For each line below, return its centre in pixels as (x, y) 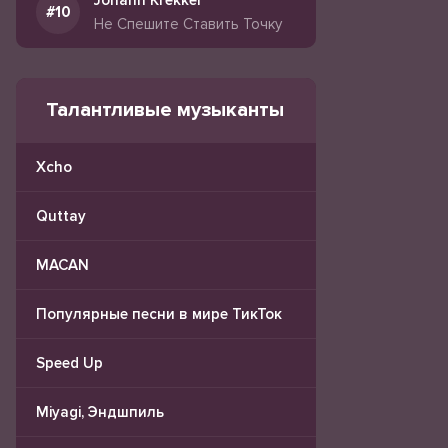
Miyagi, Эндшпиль (100, 412)
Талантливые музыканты (165, 110)
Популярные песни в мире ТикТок (159, 314)
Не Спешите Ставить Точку (188, 24)
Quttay (61, 216)
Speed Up (69, 363)
